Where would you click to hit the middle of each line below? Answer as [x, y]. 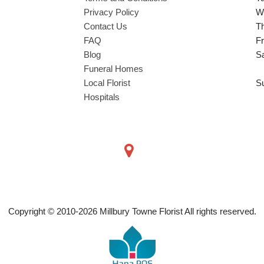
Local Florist [107, 82]
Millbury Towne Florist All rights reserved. [176, 211]
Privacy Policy [111, 12]
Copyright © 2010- [43, 211]
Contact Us [105, 26]
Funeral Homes [113, 68]
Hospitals [101, 97]
